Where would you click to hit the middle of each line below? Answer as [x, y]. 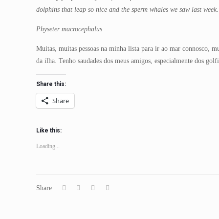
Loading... [48, 146]
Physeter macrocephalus [69, 29]
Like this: [49, 131]
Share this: [51, 84]
